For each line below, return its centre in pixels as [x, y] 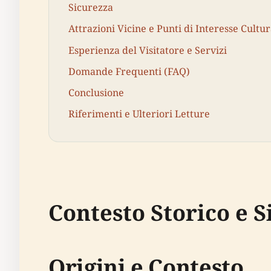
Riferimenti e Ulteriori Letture [139, 114]
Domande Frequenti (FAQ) [129, 71]
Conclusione [96, 92]
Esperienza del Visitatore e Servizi [148, 50]
